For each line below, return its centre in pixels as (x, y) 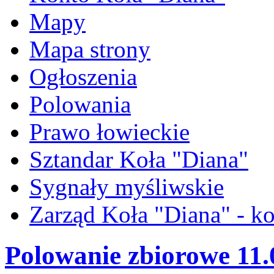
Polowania (80, 104)
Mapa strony (90, 49)
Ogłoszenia (83, 76)
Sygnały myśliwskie (127, 187)
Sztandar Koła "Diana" (139, 159)
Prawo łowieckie (109, 131)
